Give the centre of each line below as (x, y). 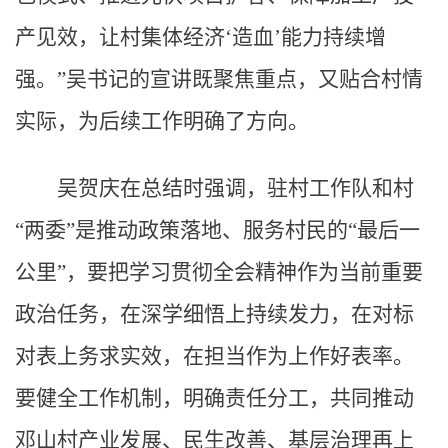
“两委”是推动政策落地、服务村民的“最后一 (217, 229)
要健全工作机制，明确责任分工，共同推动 (214, 397)
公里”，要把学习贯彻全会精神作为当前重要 (219, 271)
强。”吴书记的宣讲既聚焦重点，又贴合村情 (219, 78)
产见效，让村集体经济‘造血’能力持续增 (200, 36)
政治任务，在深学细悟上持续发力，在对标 (214, 313)
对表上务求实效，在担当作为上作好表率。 (214, 355)
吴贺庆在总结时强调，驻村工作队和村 (235, 187)
